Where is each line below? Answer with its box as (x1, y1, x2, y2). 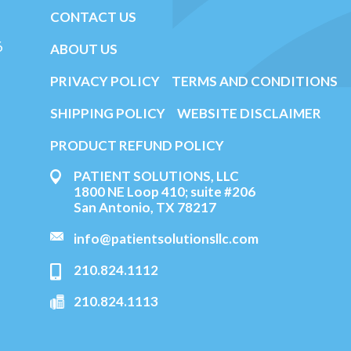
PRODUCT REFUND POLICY (50, 137, 224, 154)
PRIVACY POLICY (50, 73, 160, 89)
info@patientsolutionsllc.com (74, 230, 259, 247)
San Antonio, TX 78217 (74, 199, 216, 215)
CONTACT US (50, 9, 136, 25)
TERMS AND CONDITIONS (172, 73, 338, 89)
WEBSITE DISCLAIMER (177, 105, 321, 121)
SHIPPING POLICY (50, 105, 168, 121)
